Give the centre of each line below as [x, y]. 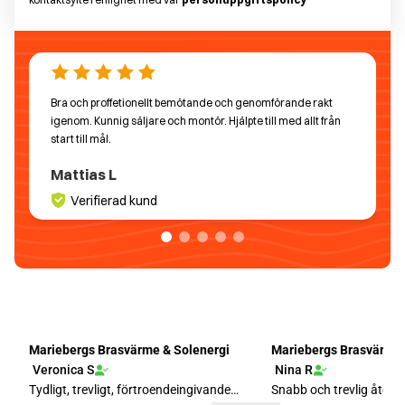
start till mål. [81, 139]
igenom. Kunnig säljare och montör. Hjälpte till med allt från [196, 121]
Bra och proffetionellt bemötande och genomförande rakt [192, 103]
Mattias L [84, 175]
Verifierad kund [114, 201]
